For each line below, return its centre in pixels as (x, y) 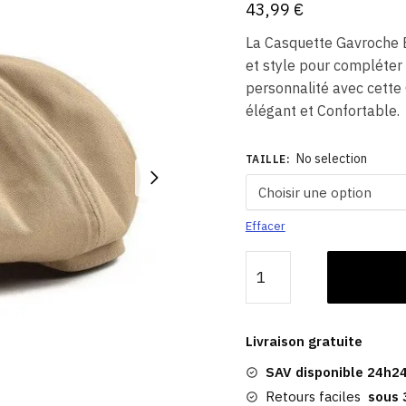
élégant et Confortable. (322, 111)
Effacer (265, 226)
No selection (331, 158)
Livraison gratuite (304, 342)
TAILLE (266, 159)
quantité (271, 261)
